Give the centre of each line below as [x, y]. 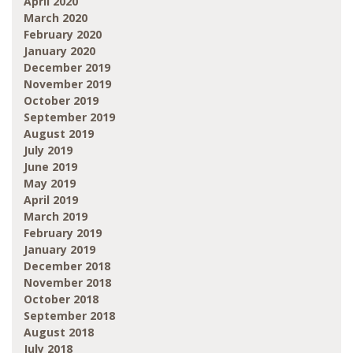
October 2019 [61, 100]
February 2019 [63, 232]
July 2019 [48, 150]
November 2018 [67, 282]
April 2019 [51, 199]
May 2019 [50, 183]
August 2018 [59, 332]
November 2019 [67, 84]
